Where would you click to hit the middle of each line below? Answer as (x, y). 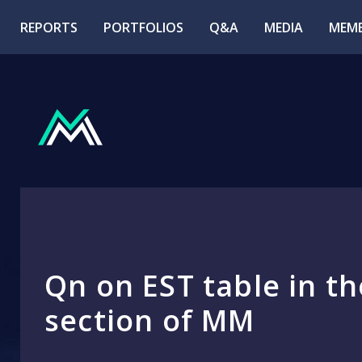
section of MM (150, 321)
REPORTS (49, 27)
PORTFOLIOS (143, 27)
